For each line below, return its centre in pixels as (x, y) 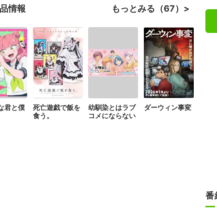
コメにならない (112, 115)
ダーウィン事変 (167, 107)
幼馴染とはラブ (112, 107)
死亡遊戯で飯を (56, 107)
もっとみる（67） (147, 8)
